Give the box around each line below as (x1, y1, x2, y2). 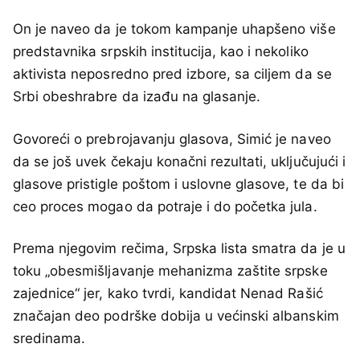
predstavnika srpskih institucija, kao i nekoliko (13, 43, 309, 60)
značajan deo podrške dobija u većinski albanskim (13, 307, 339, 324)
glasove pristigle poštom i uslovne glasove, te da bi (13, 175, 344, 192)
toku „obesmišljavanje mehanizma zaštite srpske (13, 262, 328, 279)
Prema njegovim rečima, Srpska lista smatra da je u (13, 239, 346, 256)
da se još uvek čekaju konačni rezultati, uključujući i (13, 153, 346, 170)
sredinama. (13, 329, 86, 346)
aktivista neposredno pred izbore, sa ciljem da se (13, 66, 332, 83)
